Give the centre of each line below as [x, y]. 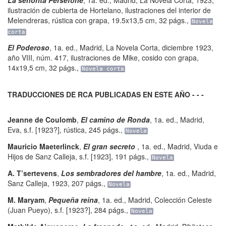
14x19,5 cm [26, 68]
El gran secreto [110, 146]
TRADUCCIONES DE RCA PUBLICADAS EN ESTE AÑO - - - [106, 94]
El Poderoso [29, 47]
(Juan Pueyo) [29, 210]
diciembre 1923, [188, 47]
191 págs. [131, 156]
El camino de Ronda [115, 120]
